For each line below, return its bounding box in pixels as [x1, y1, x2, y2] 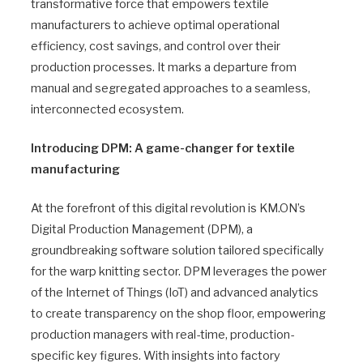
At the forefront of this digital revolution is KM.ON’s [31, 200, 305, 216]
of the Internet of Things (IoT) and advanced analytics [31, 284, 318, 300]
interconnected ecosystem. [31, 101, 184, 117]
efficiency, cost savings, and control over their [31, 38, 280, 53]
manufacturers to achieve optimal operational [31, 17, 280, 32]
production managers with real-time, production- [31, 327, 294, 342]
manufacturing [31, 161, 120, 177]
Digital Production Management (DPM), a [31, 221, 253, 237]
